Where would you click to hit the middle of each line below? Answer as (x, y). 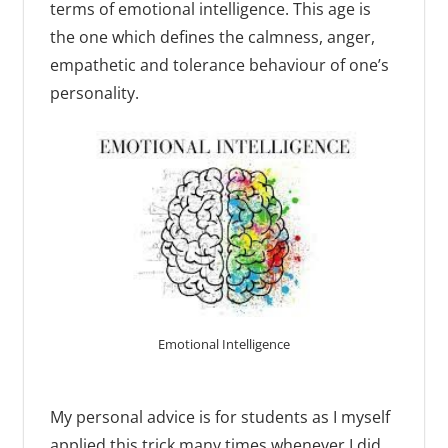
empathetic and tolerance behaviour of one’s (219, 65)
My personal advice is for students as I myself (219, 417)
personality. (94, 93)
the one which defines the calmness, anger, (212, 37)
